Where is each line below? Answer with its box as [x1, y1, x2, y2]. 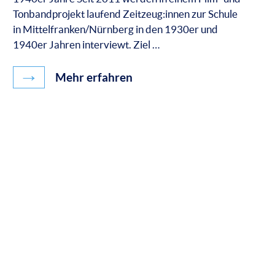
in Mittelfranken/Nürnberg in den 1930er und [12, 23, 218, 35]
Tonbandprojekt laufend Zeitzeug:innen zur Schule [12, 7, 238, 20]
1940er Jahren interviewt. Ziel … [12, 38, 160, 50]
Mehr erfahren [52, 71, 133, 85]
